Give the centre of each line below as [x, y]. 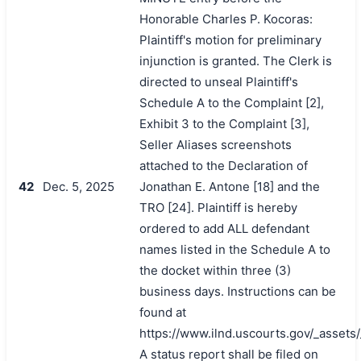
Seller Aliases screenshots [215, 144]
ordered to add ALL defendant [224, 228]
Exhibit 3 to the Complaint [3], [224, 123]
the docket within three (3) [215, 270]
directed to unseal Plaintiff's [218, 81]
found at [162, 312]
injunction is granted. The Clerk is [235, 60]
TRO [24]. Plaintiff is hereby [218, 207]
